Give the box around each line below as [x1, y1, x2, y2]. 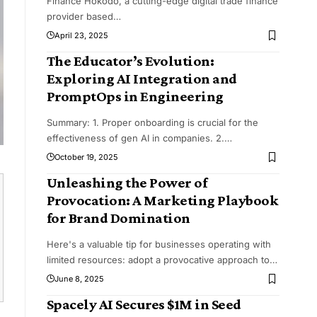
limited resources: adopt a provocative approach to [46, 254, 270, 266]
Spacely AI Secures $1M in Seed [46, 296, 241, 313]
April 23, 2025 [54, 30, 108, 41]
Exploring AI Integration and [46, 70, 237, 88]
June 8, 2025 [54, 274, 104, 284]
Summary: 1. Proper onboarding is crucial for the [46, 117, 258, 129]
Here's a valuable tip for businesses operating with [46, 238, 271, 250]
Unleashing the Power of [46, 174, 207, 192]
